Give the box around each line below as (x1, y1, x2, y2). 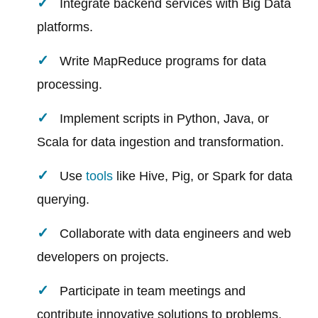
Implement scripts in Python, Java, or (60, 111, 270, 126)
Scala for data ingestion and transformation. (37, 135, 285, 150)
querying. (37, 192, 90, 207)
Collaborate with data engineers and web (60, 226, 292, 241)
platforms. (37, 20, 94, 35)
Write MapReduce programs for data (60, 54, 267, 69)
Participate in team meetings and (60, 284, 246, 299)
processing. (37, 77, 103, 92)
